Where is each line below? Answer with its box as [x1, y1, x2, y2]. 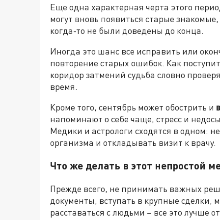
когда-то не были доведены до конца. [50, 25, 204, 36]
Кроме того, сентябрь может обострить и [50, 102, 216, 113]
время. [50, 81, 78, 92]
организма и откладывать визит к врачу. [50, 137, 216, 148]
